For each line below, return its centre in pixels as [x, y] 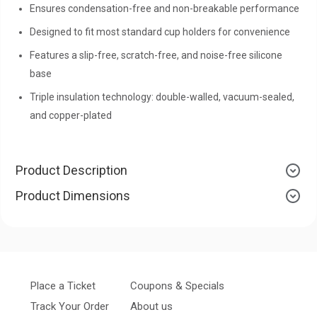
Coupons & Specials [177, 286]
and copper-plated [71, 115]
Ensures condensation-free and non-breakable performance [165, 8]
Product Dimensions [73, 195]
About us [151, 307]
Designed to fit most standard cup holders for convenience [160, 31]
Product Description [71, 170]
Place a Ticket [63, 286]
